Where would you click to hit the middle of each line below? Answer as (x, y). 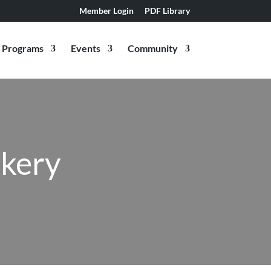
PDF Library (167, 10)
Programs (22, 48)
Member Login (106, 10)
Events (85, 48)
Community (152, 48)
